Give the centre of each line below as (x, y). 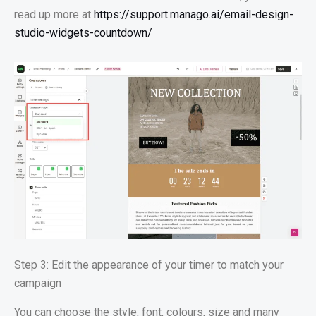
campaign (38, 284)
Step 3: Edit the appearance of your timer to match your (149, 265)
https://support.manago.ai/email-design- (194, 15)
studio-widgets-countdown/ (83, 33)
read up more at (54, 15)
